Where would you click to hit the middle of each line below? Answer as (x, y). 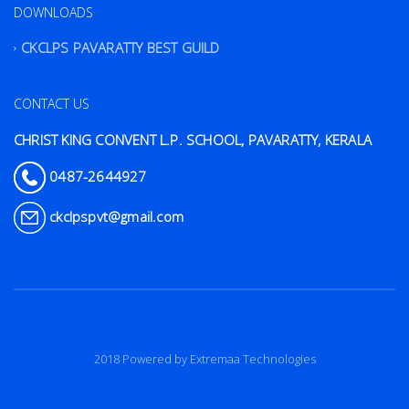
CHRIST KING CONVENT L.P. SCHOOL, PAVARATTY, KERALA (193, 140)
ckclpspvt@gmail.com (115, 216)
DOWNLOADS (53, 12)
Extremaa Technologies (252, 359)
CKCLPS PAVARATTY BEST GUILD (121, 48)
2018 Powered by (142, 359)
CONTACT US (52, 104)
